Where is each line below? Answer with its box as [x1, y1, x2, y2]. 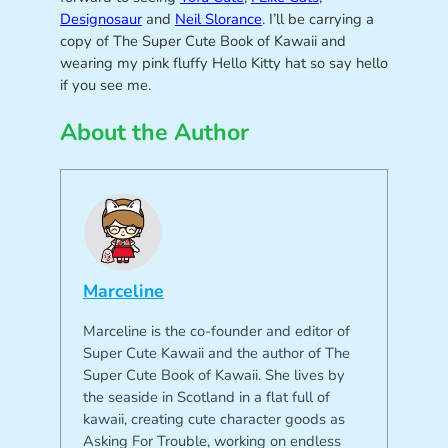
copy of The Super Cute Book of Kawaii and [59, 30, 346, 51]
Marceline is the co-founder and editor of [82, 320, 350, 341]
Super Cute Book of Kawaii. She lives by [82, 364, 345, 385]
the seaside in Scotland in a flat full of [82, 386, 330, 407]
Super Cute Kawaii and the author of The [82, 342, 350, 363]
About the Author [59, 116, 249, 148]
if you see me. [59, 74, 151, 95]
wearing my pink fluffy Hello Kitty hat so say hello [59, 52, 388, 73]
